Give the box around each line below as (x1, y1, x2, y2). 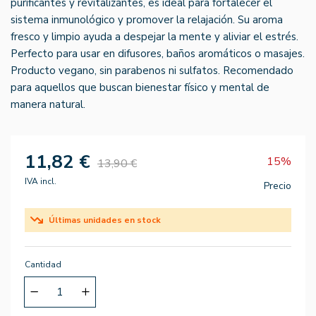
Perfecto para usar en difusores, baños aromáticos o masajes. (11, 46, 305, 61)
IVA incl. (25, 175, 56, 187)
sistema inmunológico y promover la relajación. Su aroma (11, 12, 283, 27)
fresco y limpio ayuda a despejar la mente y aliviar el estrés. (11, 29, 298, 44)
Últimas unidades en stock (49, 214, 161, 226)
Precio (264, 178, 291, 193)
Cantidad (25, 258, 61, 270)
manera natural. (11, 97, 85, 111)
